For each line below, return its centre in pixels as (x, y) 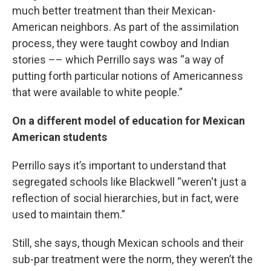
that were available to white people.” (97, 92)
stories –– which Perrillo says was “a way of (118, 60)
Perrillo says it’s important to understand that (119, 165)
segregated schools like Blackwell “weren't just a (129, 182)
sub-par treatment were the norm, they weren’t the (132, 259)
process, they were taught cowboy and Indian (121, 43)
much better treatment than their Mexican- (114, 11)
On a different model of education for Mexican (129, 121)
